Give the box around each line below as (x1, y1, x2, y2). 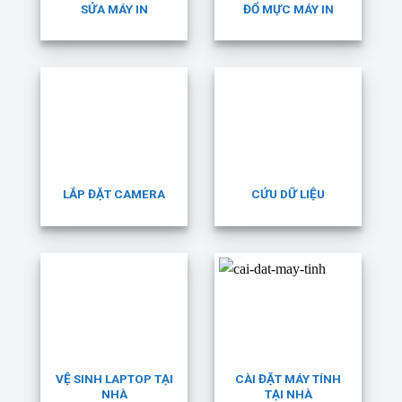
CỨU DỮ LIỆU (251, 187, 325, 201)
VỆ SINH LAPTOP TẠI (55, 371, 173, 387)
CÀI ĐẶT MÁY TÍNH (235, 371, 341, 387)
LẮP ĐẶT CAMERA (63, 187, 165, 201)
